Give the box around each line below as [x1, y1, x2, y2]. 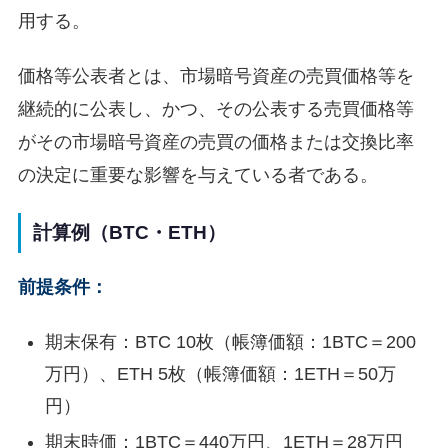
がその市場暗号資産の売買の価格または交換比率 [17, 131, 414, 152]
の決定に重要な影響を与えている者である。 [17, 164, 378, 185]
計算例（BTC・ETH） [32, 222, 226, 244]
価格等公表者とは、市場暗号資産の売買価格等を [17, 65, 414, 86]
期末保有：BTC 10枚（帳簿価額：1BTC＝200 [44, 331, 416, 352]
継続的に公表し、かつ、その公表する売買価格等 [17, 98, 414, 119]
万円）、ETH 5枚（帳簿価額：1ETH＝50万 [44, 363, 396, 384]
